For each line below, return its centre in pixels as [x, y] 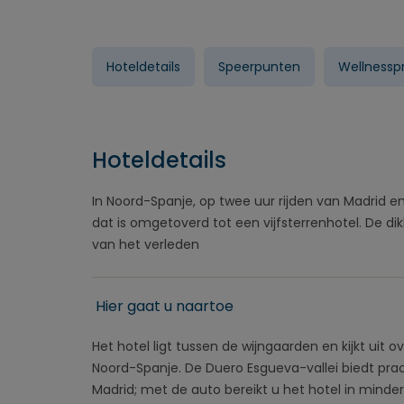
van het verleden [146, 244]
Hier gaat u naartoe [165, 306]
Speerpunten [259, 67]
